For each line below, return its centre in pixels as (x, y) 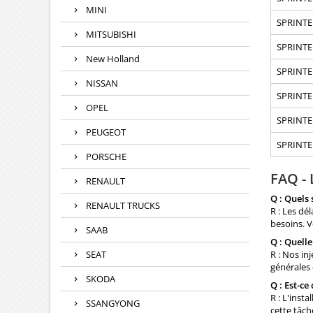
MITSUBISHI (111, 35)
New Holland (113, 59)
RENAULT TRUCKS (123, 206)
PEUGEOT (106, 132)
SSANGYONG (113, 304)
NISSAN (102, 83)
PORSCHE (106, 157)
